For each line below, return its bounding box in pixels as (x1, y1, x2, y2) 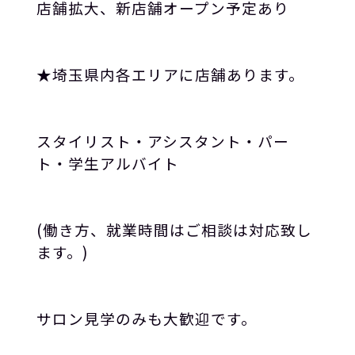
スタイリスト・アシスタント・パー (36, 130, 289, 152)
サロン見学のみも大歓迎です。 (36, 307, 257, 330)
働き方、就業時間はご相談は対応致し (42, 219, 312, 241)
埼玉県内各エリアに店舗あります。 (52, 63, 304, 86)
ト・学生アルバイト (36, 152, 179, 174)
